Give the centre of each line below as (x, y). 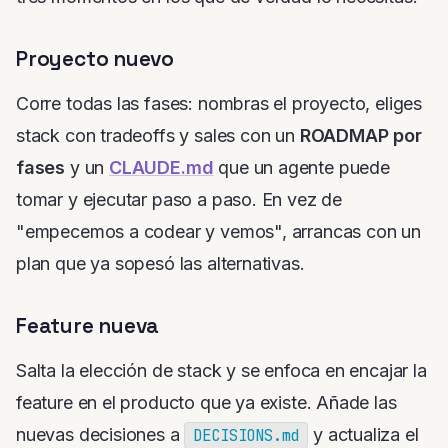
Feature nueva (88, 326)
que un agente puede (301, 168)
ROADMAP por (360, 136)
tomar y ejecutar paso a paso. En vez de (179, 200)
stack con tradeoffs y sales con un (158, 136)
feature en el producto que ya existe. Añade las (206, 403)
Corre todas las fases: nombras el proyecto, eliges (219, 104)
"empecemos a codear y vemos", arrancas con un (218, 232)
